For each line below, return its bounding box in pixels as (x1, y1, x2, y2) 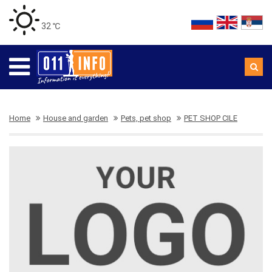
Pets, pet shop (121, 114, 171, 123)
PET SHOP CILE (184, 114, 237, 123)
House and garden (43, 114, 108, 123)
